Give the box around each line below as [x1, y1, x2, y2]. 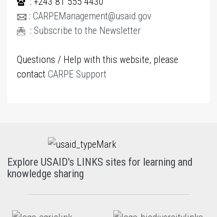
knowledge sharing [7, 168, 84, 180]
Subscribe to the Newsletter [34, 25, 141, 36]
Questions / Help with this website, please [17, 54, 178, 65]
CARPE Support [48, 68, 107, 80]
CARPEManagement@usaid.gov [33, 10, 151, 22]
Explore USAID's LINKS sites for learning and [7, 156, 193, 168]
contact [17, 68, 48, 80]
